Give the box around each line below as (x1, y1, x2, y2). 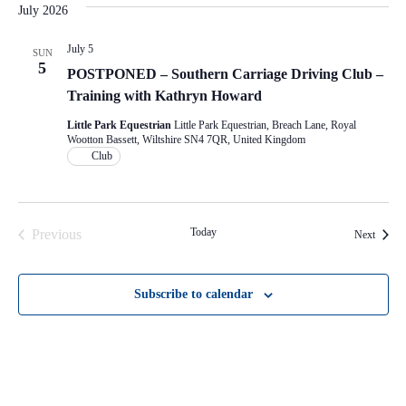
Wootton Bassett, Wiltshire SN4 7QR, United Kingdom (66, 132, 305, 146)
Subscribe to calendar (133, 286, 253, 301)
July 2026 (17, 3, 68, 17)
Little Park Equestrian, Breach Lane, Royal (173, 118, 356, 131)
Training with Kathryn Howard (66, 87, 262, 103)
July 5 (66, 42, 93, 55)
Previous (31, 226, 82, 242)
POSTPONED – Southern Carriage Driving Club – (66, 65, 383, 82)
